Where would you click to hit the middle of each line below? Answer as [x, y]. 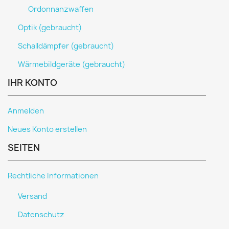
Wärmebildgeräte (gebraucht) [72, 64]
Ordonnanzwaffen [61, 9]
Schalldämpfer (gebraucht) [66, 46]
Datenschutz [41, 215]
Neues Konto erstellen [47, 129]
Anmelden [26, 111]
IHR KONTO [32, 83]
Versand [32, 196]
